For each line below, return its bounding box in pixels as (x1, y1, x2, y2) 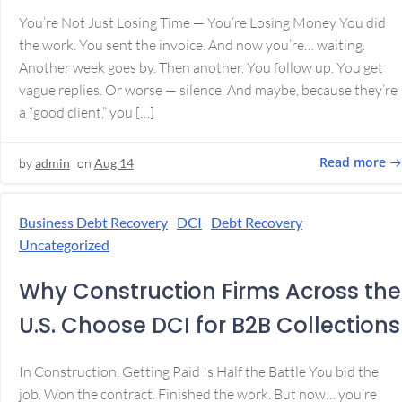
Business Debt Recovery (19, 213, 168, 231)
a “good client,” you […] (19, 102, 154, 121)
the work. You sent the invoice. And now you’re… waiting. (19, 35, 365, 54)
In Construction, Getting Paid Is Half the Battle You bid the (19, 362, 379, 380)
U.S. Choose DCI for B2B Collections (19, 310, 400, 340)
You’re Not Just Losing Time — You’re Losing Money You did (19, 13, 386, 31)
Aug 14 (94, 154, 134, 170)
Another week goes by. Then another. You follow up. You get (19, 57, 383, 76)
